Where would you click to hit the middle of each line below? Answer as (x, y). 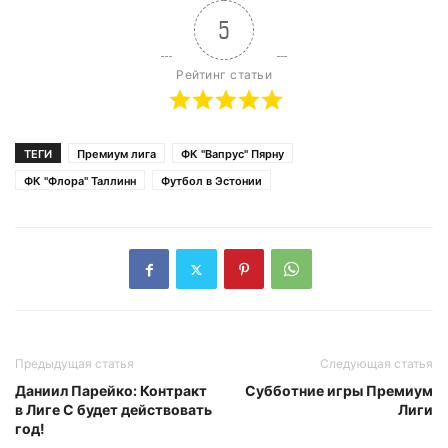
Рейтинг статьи (224, 75)
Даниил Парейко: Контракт (111, 391)
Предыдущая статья (74, 364)
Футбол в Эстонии (211, 181)
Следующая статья (376, 364)
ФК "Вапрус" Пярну (232, 154)
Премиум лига (116, 154)
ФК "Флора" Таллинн (80, 181)
